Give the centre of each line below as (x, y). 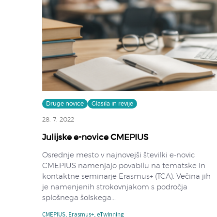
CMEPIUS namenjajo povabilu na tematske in (124, 166)
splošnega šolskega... (79, 198)
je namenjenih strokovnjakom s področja (115, 187)
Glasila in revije (112, 103)
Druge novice (65, 103)
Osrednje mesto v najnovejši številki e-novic (118, 155)
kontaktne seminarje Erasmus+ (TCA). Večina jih (126, 176)
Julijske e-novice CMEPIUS (95, 137)
